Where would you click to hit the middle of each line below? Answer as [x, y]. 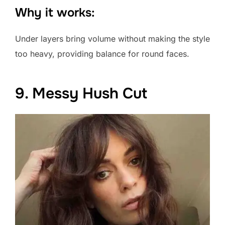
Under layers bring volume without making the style [113, 38]
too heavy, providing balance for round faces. [102, 53]
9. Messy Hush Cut [81, 94]
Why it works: [55, 12]
